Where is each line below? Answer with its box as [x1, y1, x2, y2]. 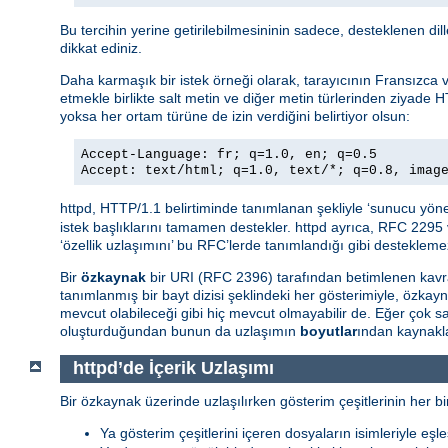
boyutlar [300, 322, 357, 339]
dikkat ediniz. [60, 39, 142, 56]
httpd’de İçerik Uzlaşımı [72, 358, 274, 379]
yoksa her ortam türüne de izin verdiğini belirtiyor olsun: [60, 107, 410, 124]
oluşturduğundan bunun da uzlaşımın [60, 322, 300, 339]
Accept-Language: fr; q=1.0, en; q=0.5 [81, 146, 377, 162]
